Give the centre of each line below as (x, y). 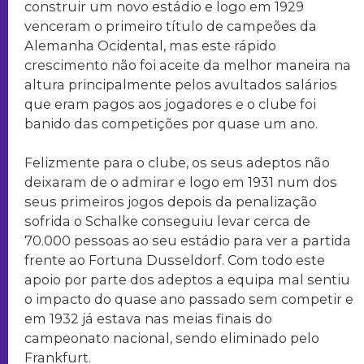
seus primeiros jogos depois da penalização (171, 202)
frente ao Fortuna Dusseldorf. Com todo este (175, 260)
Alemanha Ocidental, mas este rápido (150, 45)
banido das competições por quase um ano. (171, 123)
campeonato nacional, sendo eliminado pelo (172, 338)
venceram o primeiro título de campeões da (171, 26)
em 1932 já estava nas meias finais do (148, 319)
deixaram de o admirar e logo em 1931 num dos (181, 182)
